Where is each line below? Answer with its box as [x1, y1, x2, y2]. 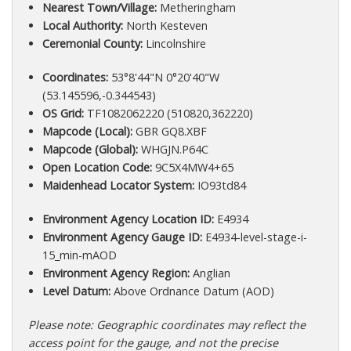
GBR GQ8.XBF [132, 123, 207, 139]
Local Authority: [42, 17, 123, 33]
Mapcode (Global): [42, 141, 138, 157]
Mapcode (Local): [42, 123, 132, 139]
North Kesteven [122, 17, 208, 33]
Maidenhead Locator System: [42, 177, 194, 193]
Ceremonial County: [42, 35, 143, 51]
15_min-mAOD [42, 247, 117, 262]
